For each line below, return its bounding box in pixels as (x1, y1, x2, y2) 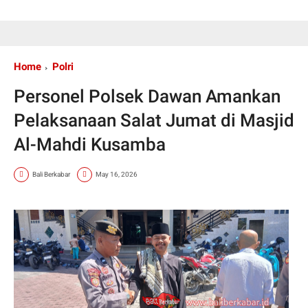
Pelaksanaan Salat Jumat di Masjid (14, 109, 294, 131)
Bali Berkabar (32, 170, 70, 179)
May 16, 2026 (96, 170, 137, 179)
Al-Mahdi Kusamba (14, 133, 166, 155)
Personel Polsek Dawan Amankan (14, 85, 280, 107)
